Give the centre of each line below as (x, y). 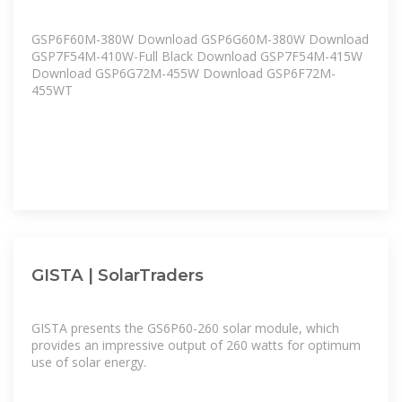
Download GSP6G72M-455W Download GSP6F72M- (184, 74)
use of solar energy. (89, 362)
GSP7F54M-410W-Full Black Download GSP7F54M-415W (197, 57)
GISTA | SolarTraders (118, 275)
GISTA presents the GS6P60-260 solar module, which (185, 328)
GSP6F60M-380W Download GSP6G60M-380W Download (200, 39)
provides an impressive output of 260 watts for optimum (196, 345)
